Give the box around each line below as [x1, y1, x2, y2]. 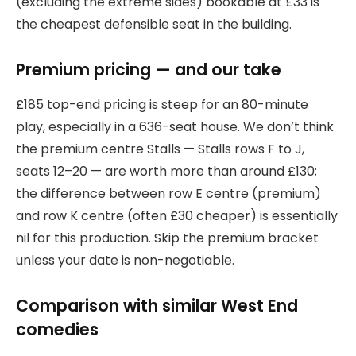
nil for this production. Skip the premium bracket [16, 228, 319, 247]
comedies [16, 317, 99, 341]
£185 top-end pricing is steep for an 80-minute [16, 95, 308, 114]
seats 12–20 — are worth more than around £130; [16, 161, 317, 180]
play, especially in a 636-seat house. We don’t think [16, 117, 334, 136]
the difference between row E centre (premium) [16, 184, 321, 203]
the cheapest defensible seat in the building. [16, 14, 292, 33]
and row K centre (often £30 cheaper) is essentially [16, 206, 338, 225]
